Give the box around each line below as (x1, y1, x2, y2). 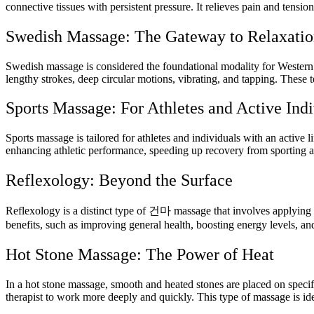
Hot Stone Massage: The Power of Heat (6, 245, 274, 264)
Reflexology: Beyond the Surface (6, 171, 233, 190)
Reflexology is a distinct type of (6, 205, 149, 217)
